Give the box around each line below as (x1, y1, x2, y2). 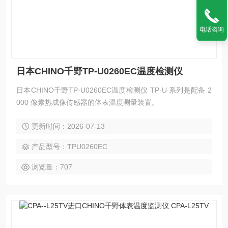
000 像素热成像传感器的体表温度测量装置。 (16, 98, 159, 106)
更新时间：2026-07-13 (32, 122, 105, 130)
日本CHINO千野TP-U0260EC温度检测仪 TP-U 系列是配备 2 (16, 86, 212, 94)
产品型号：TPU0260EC (32, 142, 107, 151)
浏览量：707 (32, 163, 72, 171)
